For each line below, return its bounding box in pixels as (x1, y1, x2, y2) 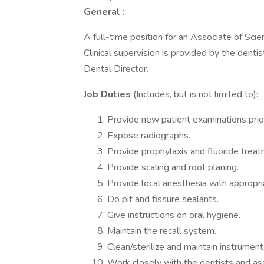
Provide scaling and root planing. (107, 161, 239, 174)
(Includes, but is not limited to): (133, 88, 258, 101)
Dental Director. (84, 62, 148, 75)
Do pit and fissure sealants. (107, 193, 219, 206)
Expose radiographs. (107, 129, 190, 142)
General (84, 5, 123, 18)
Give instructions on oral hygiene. (107, 209, 240, 222)
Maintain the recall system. (107, 225, 216, 237)
